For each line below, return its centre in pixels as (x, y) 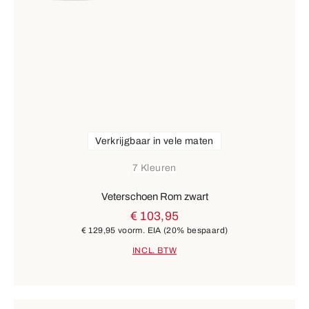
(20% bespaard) (196, 230)
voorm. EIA (140, 230)
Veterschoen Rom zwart (154, 196)
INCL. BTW (154, 251)
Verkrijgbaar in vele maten (154, 141)
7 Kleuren (154, 168)
